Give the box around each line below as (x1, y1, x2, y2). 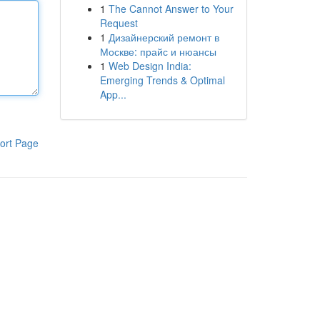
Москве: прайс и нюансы (99, 44, 216, 59)
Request (99, 16, 138, 30)
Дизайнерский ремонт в (108, 30, 219, 44)
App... (99, 87, 126, 101)
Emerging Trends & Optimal (99, 73, 225, 87)
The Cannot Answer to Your (108, 1, 234, 16)
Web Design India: (108, 59, 191, 73)
